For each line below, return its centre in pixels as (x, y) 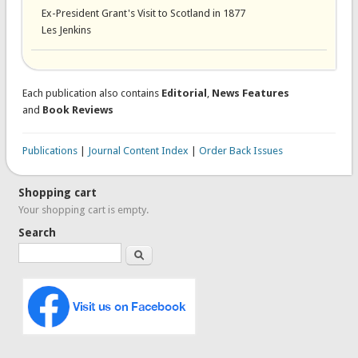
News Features (250, 93)
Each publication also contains (91, 93)
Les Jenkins (66, 30)
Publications (50, 151)
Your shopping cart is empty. (84, 210)
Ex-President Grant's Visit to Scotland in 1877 (143, 13)
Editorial (184, 93)
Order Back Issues (241, 151)
